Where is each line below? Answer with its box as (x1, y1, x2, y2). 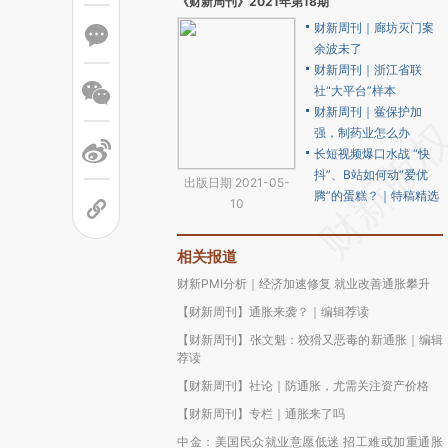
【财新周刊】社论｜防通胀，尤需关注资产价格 (177, 378, 429, 393)
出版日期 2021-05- (183, 175, 290, 190)
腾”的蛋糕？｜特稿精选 (314, 188, 439, 203)
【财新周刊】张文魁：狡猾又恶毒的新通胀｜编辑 (177, 332, 443, 347)
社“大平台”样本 (314, 83, 396, 98)
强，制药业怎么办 (314, 125, 410, 140)
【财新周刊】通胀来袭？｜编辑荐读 (177, 304, 369, 319)
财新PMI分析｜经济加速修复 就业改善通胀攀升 (177, 276, 430, 291)
